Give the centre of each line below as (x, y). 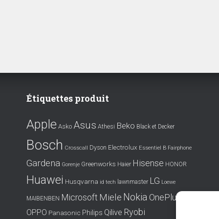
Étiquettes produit (68, 98)
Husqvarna (82, 181)
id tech (108, 182)
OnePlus (165, 197)
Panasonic (65, 213)
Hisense (148, 163)
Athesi (106, 126)
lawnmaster (133, 182)
